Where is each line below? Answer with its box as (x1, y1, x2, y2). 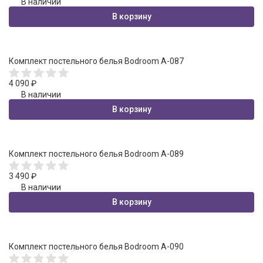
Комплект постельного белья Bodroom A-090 (9, 241, 184, 251)
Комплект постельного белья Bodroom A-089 (9, 149, 184, 159)
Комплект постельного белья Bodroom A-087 (9, 56, 184, 66)
